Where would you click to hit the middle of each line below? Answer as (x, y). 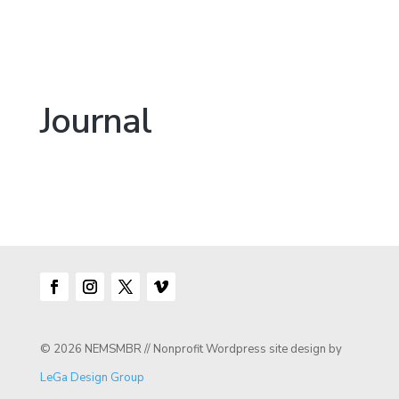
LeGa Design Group (92, 377)
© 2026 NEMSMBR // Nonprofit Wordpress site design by (191, 349)
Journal (95, 121)
